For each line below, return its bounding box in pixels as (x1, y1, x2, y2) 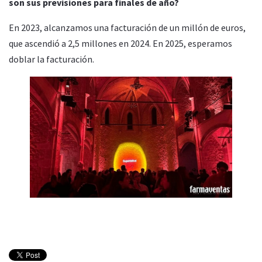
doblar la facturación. (9, 53, 94, 65)
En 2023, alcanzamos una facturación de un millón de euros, (9, 21, 246, 33)
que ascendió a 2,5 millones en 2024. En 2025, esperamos (9, 37, 232, 49)
